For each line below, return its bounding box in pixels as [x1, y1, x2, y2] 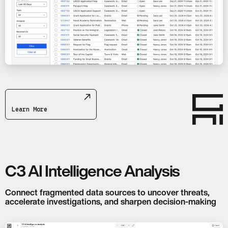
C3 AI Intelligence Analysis [5, 163, 180, 179]
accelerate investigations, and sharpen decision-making [5, 197, 216, 206]
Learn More [12, 105, 47, 113]
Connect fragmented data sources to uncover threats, [5, 188, 210, 196]
